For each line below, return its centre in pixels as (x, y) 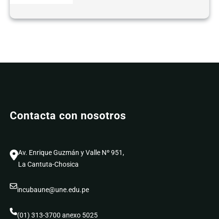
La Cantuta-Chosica (48, 164)
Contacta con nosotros (68, 116)
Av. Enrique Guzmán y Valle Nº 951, (71, 152)
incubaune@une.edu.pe (53, 189)
